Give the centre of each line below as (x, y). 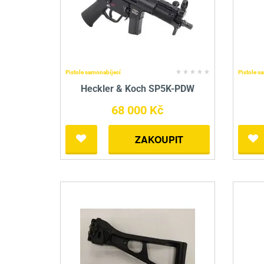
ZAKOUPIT (159, 140)
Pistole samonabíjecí (93, 72)
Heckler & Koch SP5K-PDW (137, 89)
